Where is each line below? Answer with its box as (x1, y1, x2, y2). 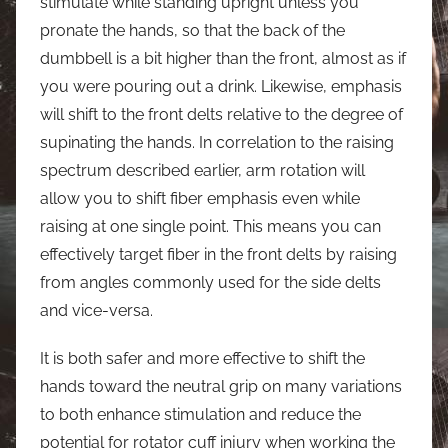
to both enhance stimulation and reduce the (40, 404, 361, 424)
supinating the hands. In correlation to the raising (40, 132, 394, 152)
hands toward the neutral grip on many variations (40, 376, 402, 396)
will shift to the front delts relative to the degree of (40, 104, 403, 124)
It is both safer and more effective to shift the (40, 348, 365, 368)
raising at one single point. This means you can (40, 216, 381, 236)
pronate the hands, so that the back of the (40, 20, 345, 40)
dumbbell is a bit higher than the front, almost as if (40, 48, 406, 68)
